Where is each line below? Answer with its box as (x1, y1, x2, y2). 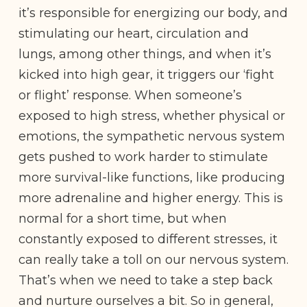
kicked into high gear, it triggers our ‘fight (19, 66, 274, 82)
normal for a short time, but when (19, 210, 227, 226)
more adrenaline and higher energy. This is (19, 190, 283, 206)
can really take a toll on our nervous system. (19, 251, 288, 267)
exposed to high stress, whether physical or (19, 108, 285, 123)
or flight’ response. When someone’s (19, 87, 242, 103)
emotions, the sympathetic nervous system (19, 128, 285, 144)
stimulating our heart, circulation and (19, 25, 249, 41)
